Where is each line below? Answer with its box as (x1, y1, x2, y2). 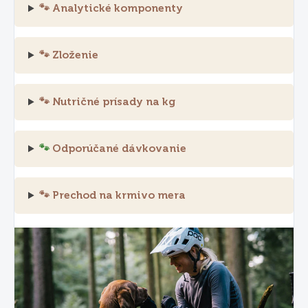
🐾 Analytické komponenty (39, 2, 184, 15)
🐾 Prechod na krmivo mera (39, 189, 186, 202)
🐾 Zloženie (39, 49, 99, 62)
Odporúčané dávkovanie (49, 142, 187, 155)
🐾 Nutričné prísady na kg (39, 96, 176, 109)
